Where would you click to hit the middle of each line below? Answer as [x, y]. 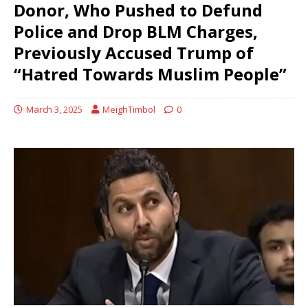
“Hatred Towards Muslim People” [150, 74]
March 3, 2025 [54, 109]
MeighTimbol [129, 109]
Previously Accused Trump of [134, 52]
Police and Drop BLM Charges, [136, 31]
